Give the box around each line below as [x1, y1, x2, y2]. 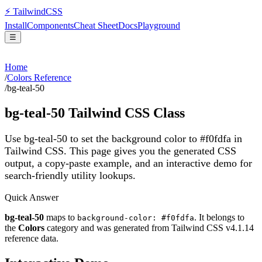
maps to [44, 212, 77, 223]
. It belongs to [194, 212, 244, 223]
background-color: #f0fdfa [77, 213, 194, 223]
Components [27, 20, 74, 30]
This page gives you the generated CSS [67, 144, 236, 157]
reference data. [5, 233, 58, 244]
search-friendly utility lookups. [5, 169, 136, 181]
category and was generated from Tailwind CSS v [44, 223, 230, 233]
